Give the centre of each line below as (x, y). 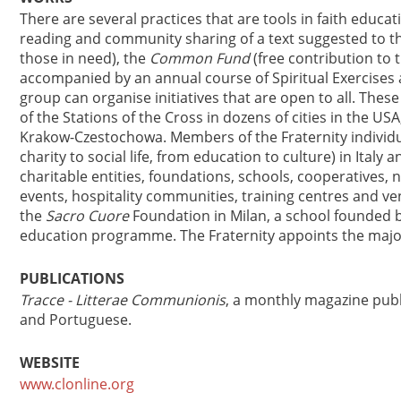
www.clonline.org (77, 384)
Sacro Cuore (87, 216)
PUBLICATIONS (72, 278)
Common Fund (200, 58)
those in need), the (85, 58)
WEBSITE (50, 363)
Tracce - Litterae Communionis (123, 300)
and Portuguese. (76, 320)
